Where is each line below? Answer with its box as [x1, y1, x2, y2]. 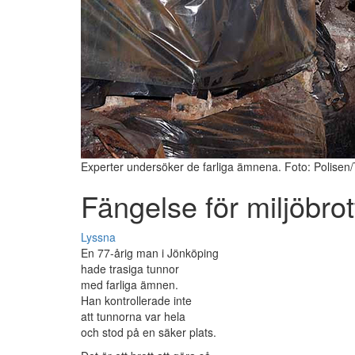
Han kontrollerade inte [81, 292, 192, 309]
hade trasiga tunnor [81, 261, 179, 277]
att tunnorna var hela [81, 308, 185, 325]
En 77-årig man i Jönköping [81, 245, 219, 261]
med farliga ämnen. [81, 277, 178, 293]
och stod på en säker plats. [81, 324, 216, 341]
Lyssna [81, 229, 116, 246]
